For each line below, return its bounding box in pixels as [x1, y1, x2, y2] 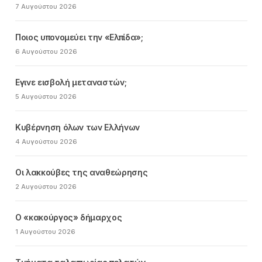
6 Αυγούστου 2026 [15, 47, 77, 56]
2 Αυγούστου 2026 [15, 182, 77, 191]
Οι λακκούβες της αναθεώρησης [15, 167, 148, 177]
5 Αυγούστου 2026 [15, 92, 77, 101]
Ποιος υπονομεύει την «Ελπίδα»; [15, 32, 143, 42]
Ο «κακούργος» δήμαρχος [15, 212, 122, 222]
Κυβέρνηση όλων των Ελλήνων [15, 122, 140, 132]
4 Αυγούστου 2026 [15, 137, 77, 146]
